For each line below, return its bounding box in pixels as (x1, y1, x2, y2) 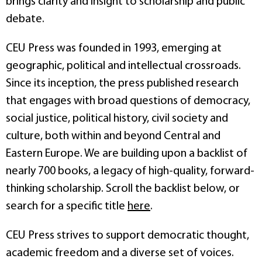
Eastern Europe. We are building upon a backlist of (6, 147, 247, 160)
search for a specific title (6, 200, 127, 212)
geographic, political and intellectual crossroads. (6, 60, 241, 72)
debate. (6, 13, 44, 25)
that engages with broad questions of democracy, (6, 95, 250, 107)
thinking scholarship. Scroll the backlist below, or (6, 182, 240, 195)
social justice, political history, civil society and (6, 112, 228, 125)
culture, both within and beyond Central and (6, 130, 220, 142)
